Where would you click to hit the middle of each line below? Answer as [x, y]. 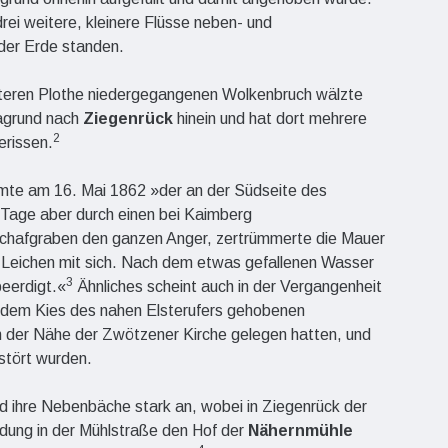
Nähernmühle [300, 430]
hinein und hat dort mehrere [270, 118]
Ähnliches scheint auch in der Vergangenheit [227, 286]
